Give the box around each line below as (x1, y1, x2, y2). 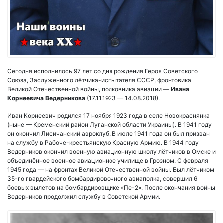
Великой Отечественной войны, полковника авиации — (7, 85, 171, 93)
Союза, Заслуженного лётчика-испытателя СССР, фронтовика (7, 76, 191, 84)
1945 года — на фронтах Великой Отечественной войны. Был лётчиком (7, 166, 214, 174)
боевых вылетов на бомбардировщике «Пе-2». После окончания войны (7, 184, 215, 192)
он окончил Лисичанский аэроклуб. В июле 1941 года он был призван (7, 130, 210, 138)
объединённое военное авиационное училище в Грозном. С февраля (7, 157, 208, 165)
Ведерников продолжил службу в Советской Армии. (7, 193, 160, 201)
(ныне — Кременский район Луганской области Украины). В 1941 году (7, 121, 212, 129)
